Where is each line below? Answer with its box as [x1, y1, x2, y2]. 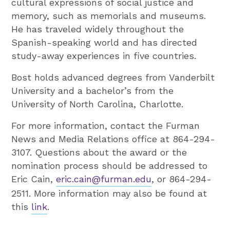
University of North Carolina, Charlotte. [11, 98, 184, 109]
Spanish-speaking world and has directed [11, 36, 198, 48]
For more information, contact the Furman [11, 120, 200, 131]
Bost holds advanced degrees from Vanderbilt [11, 71, 215, 83]
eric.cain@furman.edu [56, 173, 152, 184]
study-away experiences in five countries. [11, 50, 197, 61]
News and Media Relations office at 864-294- [11, 133, 216, 144]
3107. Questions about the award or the [11, 146, 187, 158]
